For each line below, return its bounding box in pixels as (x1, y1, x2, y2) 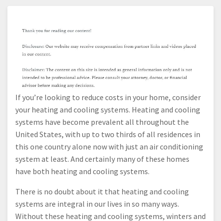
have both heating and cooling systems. (15, 166, 149, 177)
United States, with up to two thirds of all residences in (15, 129, 200, 140)
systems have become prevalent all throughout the (15, 117, 189, 127)
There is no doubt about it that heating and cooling (15, 186, 189, 197)
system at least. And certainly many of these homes (15, 154, 189, 164)
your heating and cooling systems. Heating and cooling (15, 105, 200, 115)
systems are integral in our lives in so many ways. (15, 199, 179, 209)
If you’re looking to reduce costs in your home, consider (15, 92, 201, 103)
